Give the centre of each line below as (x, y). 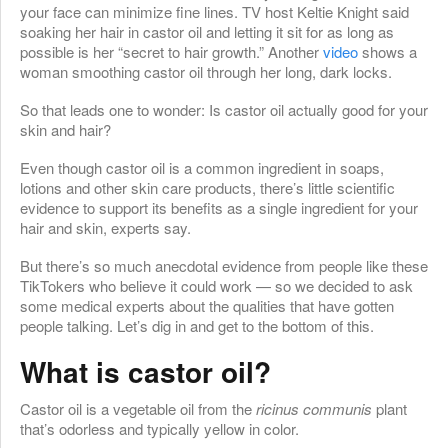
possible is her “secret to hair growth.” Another (171, 51)
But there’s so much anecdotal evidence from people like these (224, 265)
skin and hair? (65, 129)
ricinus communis (314, 408)
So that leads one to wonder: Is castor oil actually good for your (224, 109)
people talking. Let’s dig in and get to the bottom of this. (197, 325)
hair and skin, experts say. (105, 227)
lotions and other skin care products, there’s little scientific (207, 187)
